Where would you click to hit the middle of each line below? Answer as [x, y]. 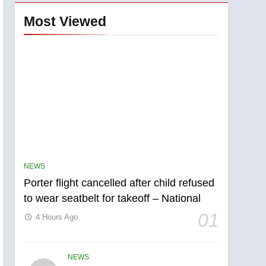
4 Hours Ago [57, 217]
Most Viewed [65, 21]
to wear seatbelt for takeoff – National [113, 198]
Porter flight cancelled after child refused [119, 183]
